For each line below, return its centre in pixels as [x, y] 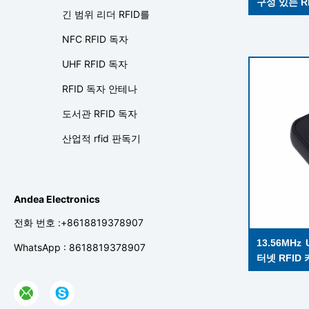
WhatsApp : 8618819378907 [80, 247]
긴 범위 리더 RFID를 [106, 14]
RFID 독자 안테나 [100, 89]
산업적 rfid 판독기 [101, 138]
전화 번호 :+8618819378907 [79, 222]
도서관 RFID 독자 [100, 113]
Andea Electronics [57, 199]
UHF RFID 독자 [95, 64]
